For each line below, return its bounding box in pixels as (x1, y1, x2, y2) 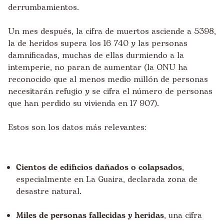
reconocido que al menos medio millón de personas (8, 73, 208, 85)
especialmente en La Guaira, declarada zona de (16, 173, 197, 185)
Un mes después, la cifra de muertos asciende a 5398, (8, 25, 216, 37)
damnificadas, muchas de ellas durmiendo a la (8, 49, 184, 61)
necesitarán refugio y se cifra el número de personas (8, 85, 212, 97)
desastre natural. (16, 185, 81, 197)
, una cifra (164, 209, 202, 221)
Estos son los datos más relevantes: (8, 121, 146, 133)
